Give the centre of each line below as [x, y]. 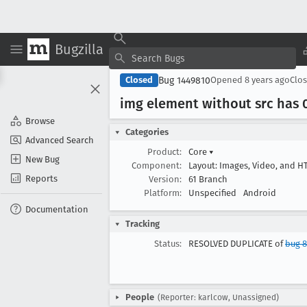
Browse [40, 121]
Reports [41, 178]
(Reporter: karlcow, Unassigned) [218, 297]
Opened [228, 80]
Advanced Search [60, 140]
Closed [139, 80]
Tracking [143, 224]
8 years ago [267, 80]
